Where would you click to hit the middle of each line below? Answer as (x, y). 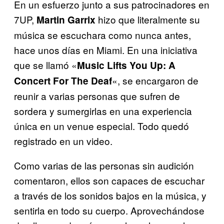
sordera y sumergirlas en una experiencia (103, 110)
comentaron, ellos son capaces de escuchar (109, 180)
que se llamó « (45, 64)
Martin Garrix (66, 19)
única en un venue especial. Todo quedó (101, 125)
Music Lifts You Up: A (126, 65)
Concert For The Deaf (63, 80)
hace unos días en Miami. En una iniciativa (106, 49)
